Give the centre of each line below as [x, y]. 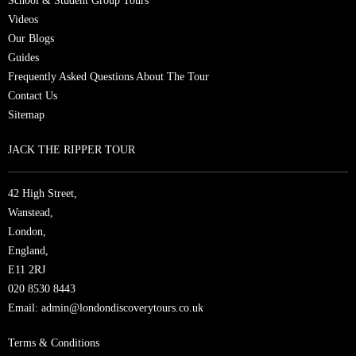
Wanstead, [31, 212]
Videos [23, 19]
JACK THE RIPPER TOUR [72, 149]
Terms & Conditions [54, 342]
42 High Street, [43, 193]
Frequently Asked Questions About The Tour [108, 76]
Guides [23, 57]
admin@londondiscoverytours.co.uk [122, 308]
